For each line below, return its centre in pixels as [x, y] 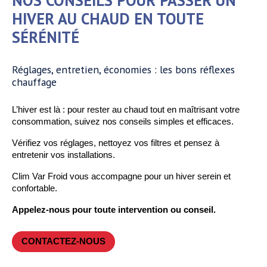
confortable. [35, 189]
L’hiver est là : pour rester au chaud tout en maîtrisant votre [126, 110]
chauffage [34, 82]
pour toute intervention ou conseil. [143, 210]
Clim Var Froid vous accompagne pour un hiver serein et [121, 177]
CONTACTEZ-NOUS [63, 242]
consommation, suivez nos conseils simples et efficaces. [123, 122]
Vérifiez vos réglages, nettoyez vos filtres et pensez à [116, 143]
